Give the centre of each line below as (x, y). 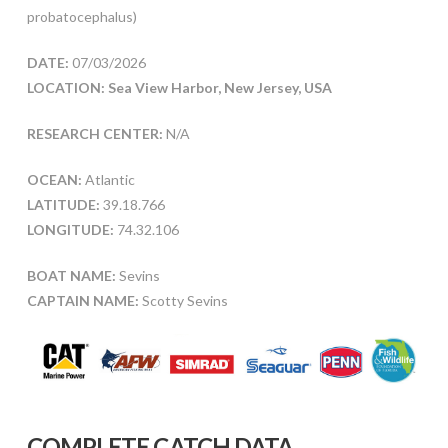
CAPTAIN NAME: (82, 301)
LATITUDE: (63, 205)
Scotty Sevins (183, 301)
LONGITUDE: (70, 230)
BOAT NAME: (71, 276)
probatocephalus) (81, 17)
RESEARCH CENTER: (94, 134)
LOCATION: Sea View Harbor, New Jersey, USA (179, 88)
